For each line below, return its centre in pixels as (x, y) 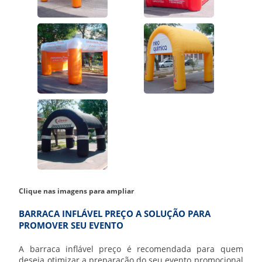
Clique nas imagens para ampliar (77, 191)
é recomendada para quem (182, 249)
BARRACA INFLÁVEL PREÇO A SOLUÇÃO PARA (115, 213)
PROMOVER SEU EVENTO (71, 225)
